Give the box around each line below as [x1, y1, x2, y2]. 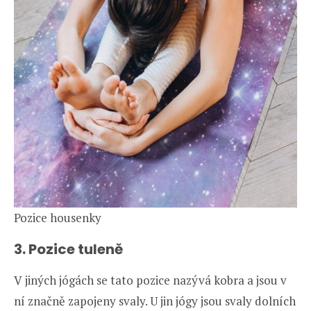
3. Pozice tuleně [14, 239, 123, 259]
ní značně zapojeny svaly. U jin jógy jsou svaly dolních [14, 292, 296, 309]
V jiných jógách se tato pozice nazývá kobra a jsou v [14, 271, 287, 288]
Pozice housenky [14, 209, 101, 226]
